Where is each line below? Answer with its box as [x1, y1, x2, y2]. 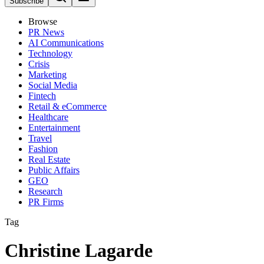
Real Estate [28, 154, 70, 164]
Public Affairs [28, 165, 80, 175]
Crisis [28, 59, 49, 69]
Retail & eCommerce [28, 101, 107, 111]
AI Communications [28, 38, 104, 48]
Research [28, 186, 62, 196]
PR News [28, 27, 64, 37]
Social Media [28, 80, 77, 90]
